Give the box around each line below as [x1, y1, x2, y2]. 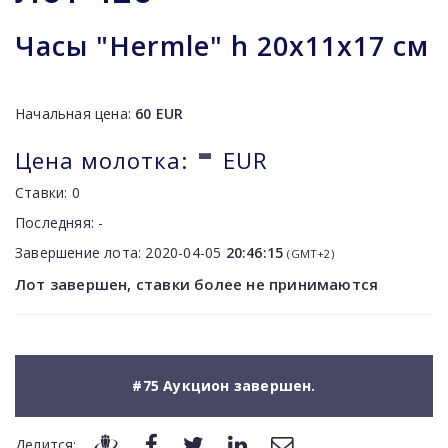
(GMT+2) [287, 246, 334, 261]
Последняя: [15, 213, 99, 232]
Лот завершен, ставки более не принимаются [15, 274, 379, 294]
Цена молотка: [15, 145, 188, 175]
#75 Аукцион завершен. [132, 376, 316, 395]
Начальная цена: [15, 104, 136, 123]
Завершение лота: [15, 243, 146, 262]
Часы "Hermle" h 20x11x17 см [15, 27, 429, 64]
